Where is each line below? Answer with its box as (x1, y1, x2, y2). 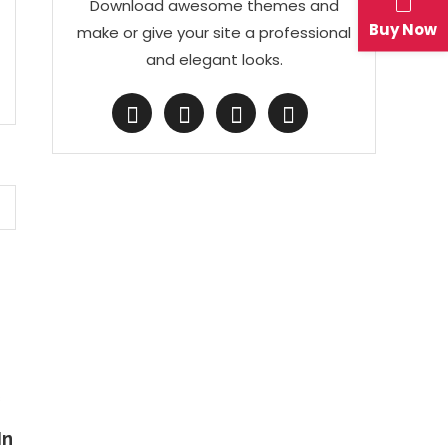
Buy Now (369, 18, 437, 39)
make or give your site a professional (77, 22, 351, 43)
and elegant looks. (145, 49, 283, 70)
